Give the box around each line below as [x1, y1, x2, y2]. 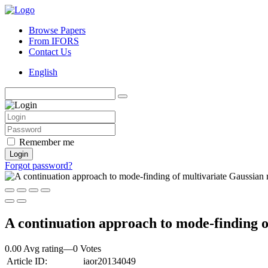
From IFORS [29, 36, 79, 46]
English [29, 67, 57, 77]
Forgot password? [5, 160, 72, 170]
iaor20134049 [83, 255, 136, 266]
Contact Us [29, 47, 71, 57]
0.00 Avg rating [5, 243, 63, 254]
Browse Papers [29, 25, 86, 35]
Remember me [19, 137, 74, 147]
